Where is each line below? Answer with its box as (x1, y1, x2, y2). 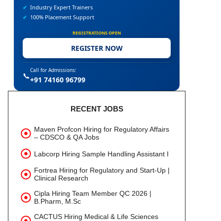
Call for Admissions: (30, 66, 76, 74)
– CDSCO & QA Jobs (34, 133, 99, 141)
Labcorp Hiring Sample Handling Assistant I (34, 149, 169, 158)
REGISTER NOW (71, 43, 123, 53)
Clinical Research (34, 174, 88, 182)
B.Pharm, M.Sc (34, 197, 81, 205)
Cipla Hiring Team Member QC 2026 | (34, 189, 151, 197)
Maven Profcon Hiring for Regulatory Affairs (34, 125, 169, 133)
